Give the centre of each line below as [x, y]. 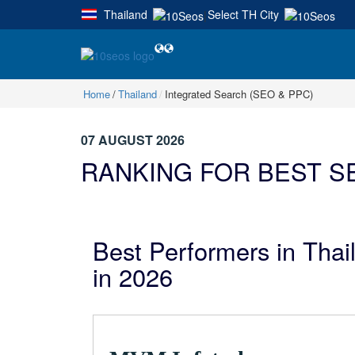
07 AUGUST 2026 [133, 139]
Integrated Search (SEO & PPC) [239, 94]
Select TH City [243, 14]
